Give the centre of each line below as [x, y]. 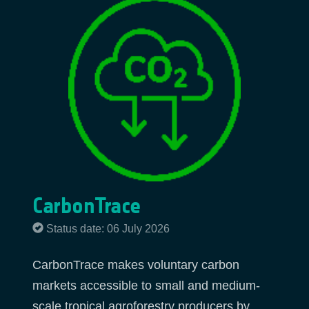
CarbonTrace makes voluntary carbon [136, 265]
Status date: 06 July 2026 [108, 228]
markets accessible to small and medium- [146, 286]
